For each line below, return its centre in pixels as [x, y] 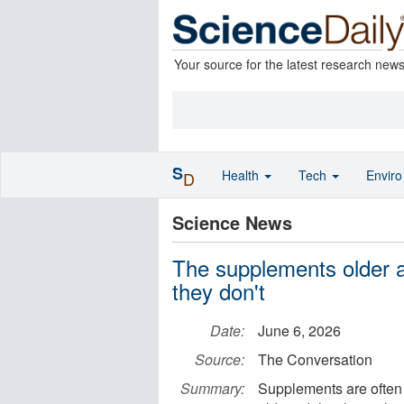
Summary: [212, 388]
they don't [219, 291]
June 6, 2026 [299, 331]
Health [242, 175]
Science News [232, 222]
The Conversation [315, 359]
